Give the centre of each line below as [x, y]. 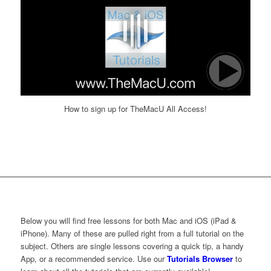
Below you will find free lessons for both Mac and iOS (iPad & [128, 220]
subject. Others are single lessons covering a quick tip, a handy [132, 246]
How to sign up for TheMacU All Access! [135, 109]
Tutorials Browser [200, 258]
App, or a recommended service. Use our [93, 258]
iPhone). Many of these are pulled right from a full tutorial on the [132, 233]
